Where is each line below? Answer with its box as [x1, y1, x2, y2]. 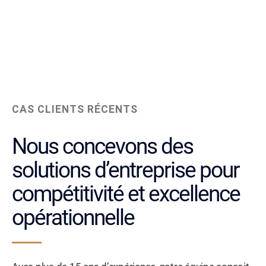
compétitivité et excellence [12, 181, 240, 207]
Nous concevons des [12, 134, 193, 160]
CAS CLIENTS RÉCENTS [12, 103, 138, 116]
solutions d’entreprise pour [12, 157, 239, 183]
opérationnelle [12, 205, 134, 231]
